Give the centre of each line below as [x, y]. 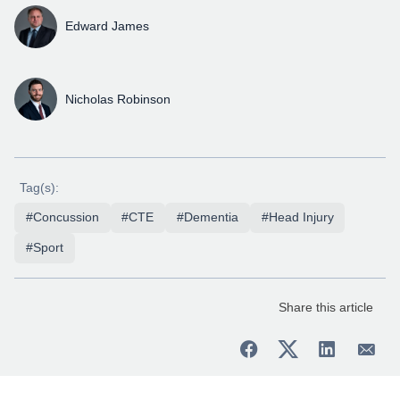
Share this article [326, 307]
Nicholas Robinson [117, 99]
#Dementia [207, 217]
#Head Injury [297, 217]
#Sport [44, 248]
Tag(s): [40, 187]
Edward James [107, 26]
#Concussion [62, 217]
